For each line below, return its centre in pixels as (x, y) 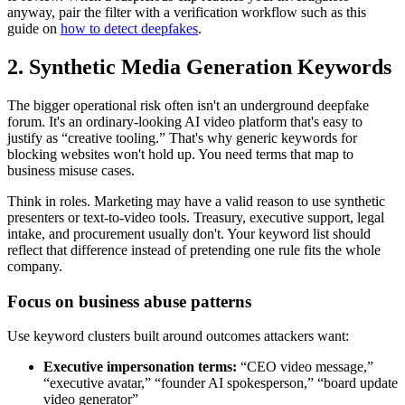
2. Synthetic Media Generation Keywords (199, 66)
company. (35, 266)
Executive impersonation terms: (140, 367)
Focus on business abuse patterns (129, 301)
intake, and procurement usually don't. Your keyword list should (189, 233)
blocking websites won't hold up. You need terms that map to (180, 154)
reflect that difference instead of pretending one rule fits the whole (194, 250)
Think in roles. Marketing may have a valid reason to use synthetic (196, 201)
